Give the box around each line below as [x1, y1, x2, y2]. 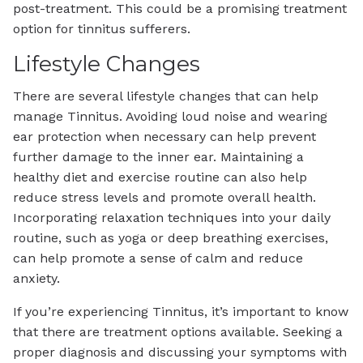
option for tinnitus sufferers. [13, 20, 190, 36]
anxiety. [13, 271, 60, 287]
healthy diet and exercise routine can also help [13, 169, 307, 186]
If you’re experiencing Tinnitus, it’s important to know [13, 304, 348, 320]
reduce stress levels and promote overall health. [13, 190, 316, 206]
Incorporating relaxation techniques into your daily [13, 210, 331, 226]
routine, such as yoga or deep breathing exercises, [13, 230, 328, 246]
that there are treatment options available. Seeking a [13, 324, 343, 340]
